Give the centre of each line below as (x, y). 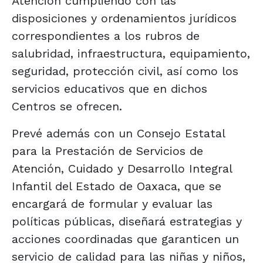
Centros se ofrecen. (67, 106)
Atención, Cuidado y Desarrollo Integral (122, 168)
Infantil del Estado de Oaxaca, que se (117, 186)
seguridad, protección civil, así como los (125, 71)
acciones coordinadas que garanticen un (125, 239)
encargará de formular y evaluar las (112, 203)
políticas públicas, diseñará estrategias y (127, 221)
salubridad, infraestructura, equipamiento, (131, 53)
